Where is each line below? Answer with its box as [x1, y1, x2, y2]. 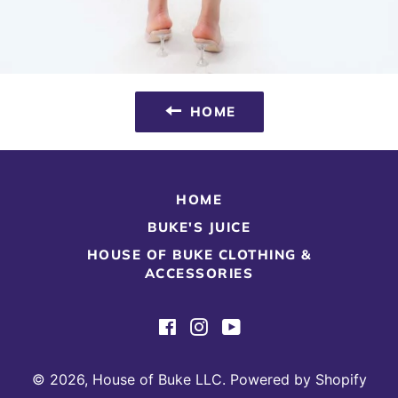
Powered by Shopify [229, 370, 367, 389]
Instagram [206, 314, 274, 333]
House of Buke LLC [92, 370, 222, 389]
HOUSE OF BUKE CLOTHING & [86, 246, 312, 264]
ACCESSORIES [144, 265, 254, 283]
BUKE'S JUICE [147, 219, 251, 236]
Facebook [175, 314, 243, 333]
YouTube [239, 314, 298, 333]
